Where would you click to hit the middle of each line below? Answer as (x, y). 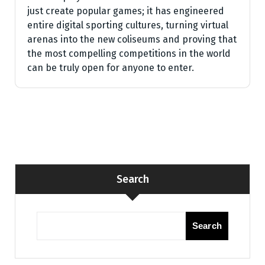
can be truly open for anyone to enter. (111, 68)
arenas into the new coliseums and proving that (132, 39)
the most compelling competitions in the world (129, 54)
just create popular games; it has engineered (126, 11)
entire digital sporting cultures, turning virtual (128, 25)
